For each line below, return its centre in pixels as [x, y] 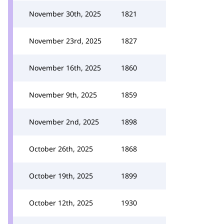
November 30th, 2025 [65, 14]
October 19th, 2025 [61, 176]
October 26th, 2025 [61, 149]
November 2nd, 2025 [64, 122]
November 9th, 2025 [63, 95]
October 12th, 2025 [61, 203]
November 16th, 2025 [65, 68]
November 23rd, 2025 [65, 41]
